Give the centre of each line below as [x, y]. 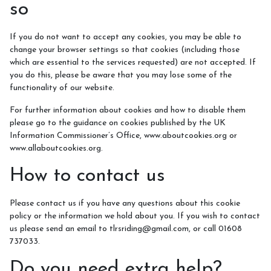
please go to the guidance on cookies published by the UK [118, 123]
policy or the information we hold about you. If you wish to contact [135, 216]
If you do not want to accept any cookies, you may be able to [126, 37]
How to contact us [87, 176]
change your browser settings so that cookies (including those [125, 50]
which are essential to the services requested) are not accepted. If [133, 63]
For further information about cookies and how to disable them [128, 110]
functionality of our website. [62, 88]
